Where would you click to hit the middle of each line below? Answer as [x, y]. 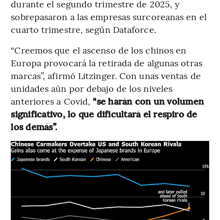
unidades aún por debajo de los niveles [92, 88]
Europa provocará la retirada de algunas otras [107, 63]
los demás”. [34, 127]
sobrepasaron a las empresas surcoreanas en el [109, 17]
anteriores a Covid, [52, 101]
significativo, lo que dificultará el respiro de [104, 114]
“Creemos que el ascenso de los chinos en [99, 50]
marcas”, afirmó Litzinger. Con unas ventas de [106, 76]
